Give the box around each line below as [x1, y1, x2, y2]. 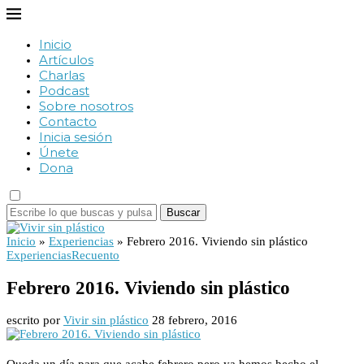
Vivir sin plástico [63, 314, 149, 327]
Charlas [39, 67, 84, 83]
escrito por [6, 314, 63, 327]
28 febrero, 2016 [152, 314, 237, 327]
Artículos [39, 52, 93, 67]
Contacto [39, 114, 97, 129]
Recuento [71, 249, 119, 262]
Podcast [39, 83, 89, 98]
